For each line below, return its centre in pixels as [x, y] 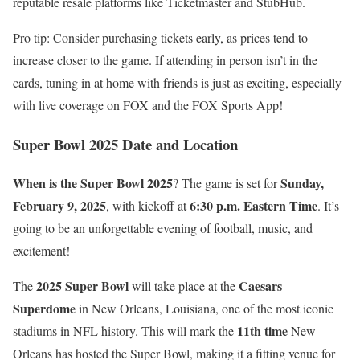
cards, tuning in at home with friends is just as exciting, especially [177, 82]
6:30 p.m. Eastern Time [254, 206]
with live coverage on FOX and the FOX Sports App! [148, 104]
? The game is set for [227, 183]
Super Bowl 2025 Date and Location [125, 144]
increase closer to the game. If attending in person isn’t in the [165, 59]
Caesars [260, 286]
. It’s [328, 206]
